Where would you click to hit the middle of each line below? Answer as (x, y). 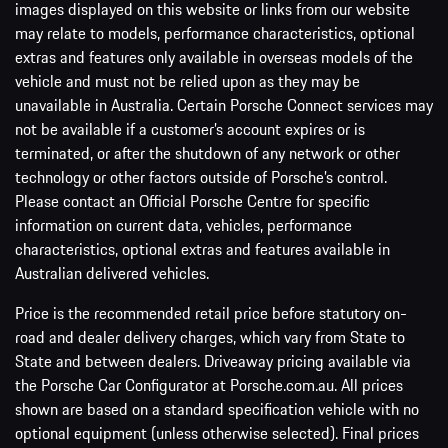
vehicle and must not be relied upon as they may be (187, 80)
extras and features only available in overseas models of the (214, 56)
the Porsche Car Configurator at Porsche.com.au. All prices (209, 384)
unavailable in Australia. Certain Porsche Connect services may (224, 104)
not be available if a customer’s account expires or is (190, 128)
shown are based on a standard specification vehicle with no (217, 408)
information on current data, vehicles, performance (183, 224)
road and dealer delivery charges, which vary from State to (210, 336)
